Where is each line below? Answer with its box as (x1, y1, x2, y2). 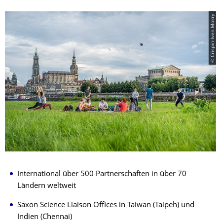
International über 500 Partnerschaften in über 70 (17, 171, 186, 179)
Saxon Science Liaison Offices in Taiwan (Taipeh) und (17, 202, 194, 210)
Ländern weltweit (17, 183, 76, 190)
